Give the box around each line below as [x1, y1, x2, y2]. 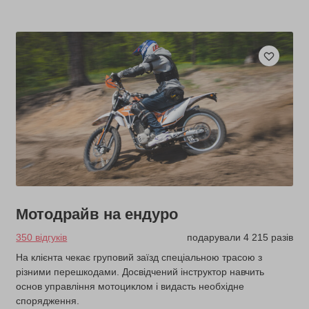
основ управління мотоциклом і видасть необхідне [16, 281, 245, 292]
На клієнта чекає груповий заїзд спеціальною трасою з [16, 252, 263, 263]
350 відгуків [16, 232, 68, 243]
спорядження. [16, 295, 80, 307]
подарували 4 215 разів [186, 232, 293, 243]
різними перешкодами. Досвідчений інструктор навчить [16, 266, 265, 278]
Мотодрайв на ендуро [16, 206, 179, 223]
